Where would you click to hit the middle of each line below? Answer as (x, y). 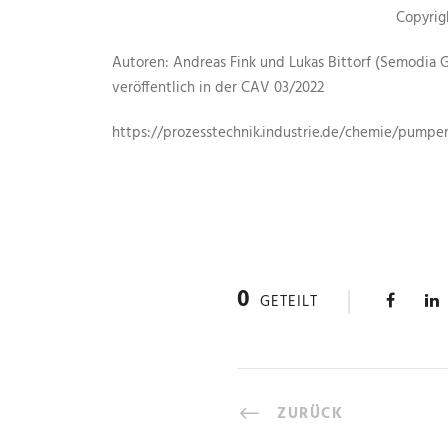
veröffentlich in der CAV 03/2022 (218, 87)
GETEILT (289, 301)
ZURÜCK (310, 413)
